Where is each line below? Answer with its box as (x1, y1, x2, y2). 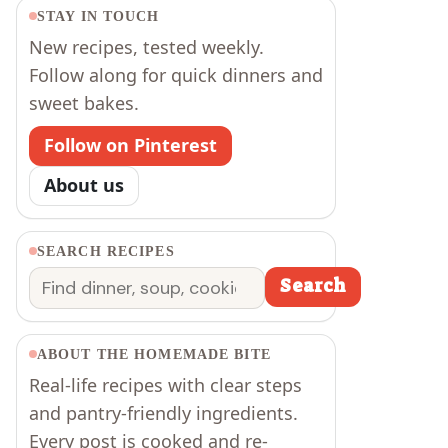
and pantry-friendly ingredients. (29, 400, 298, 425)
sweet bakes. (29, 90, 139, 115)
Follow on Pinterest (44, 133, 217, 158)
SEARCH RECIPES (37, 243, 175, 259)
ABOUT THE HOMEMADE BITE (37, 346, 271, 362)
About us (44, 173, 124, 198)
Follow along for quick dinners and (29, 62, 323, 87)
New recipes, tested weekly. (29, 34, 264, 59)
